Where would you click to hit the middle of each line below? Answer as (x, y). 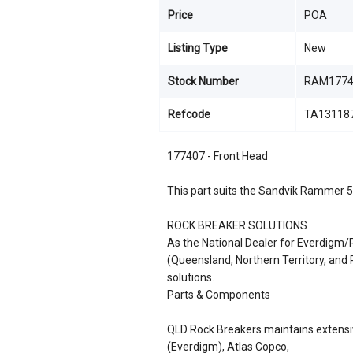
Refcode (189, 114)
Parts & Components (219, 295)
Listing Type (198, 48)
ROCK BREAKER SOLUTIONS (237, 225)
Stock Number (203, 81)
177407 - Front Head (217, 156)
